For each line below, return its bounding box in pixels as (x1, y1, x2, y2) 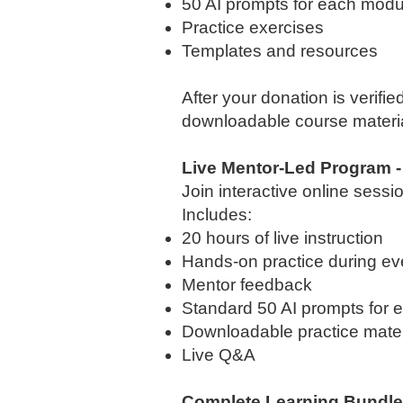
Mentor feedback (182, 275, 312, 294)
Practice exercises (182, 18, 324, 37)
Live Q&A (182, 345, 255, 364)
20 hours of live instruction (182, 228, 383, 247)
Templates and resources (182, 41, 378, 60)
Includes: (182, 205, 252, 224)
